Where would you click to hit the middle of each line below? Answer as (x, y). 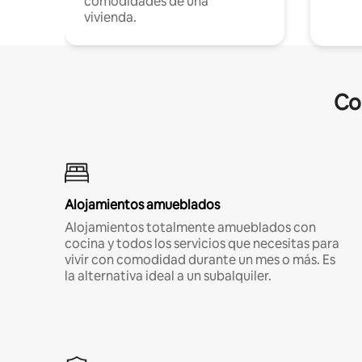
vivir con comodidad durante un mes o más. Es (200, 259)
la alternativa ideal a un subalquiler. (168, 276)
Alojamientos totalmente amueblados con (190, 227)
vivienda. (110, 17)
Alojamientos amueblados (142, 204)
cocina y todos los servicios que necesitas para (202, 243)
